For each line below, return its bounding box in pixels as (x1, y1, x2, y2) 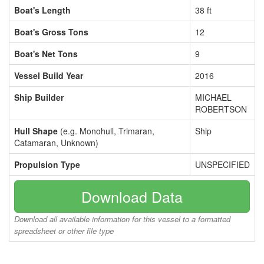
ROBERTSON (195, 103, 247, 115)
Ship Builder (14, 91, 64, 103)
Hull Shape (14, 125, 58, 137)
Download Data (81, 186, 183, 207)
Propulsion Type (14, 159, 80, 170)
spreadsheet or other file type (14, 225, 114, 236)
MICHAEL (195, 91, 232, 103)
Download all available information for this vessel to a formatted (14, 213, 230, 225)
